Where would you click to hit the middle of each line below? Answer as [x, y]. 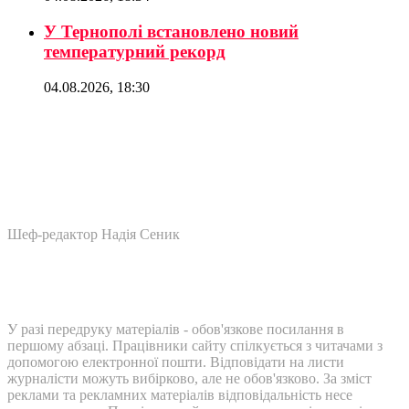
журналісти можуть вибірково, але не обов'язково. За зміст [189, 378]
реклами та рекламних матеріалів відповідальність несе [180, 394]
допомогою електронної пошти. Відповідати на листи [176, 362]
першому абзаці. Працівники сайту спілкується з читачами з [195, 345]
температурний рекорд [135, 51]
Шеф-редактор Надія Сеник [94, 234]
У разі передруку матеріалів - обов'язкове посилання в [176, 329]
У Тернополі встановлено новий [171, 31]
